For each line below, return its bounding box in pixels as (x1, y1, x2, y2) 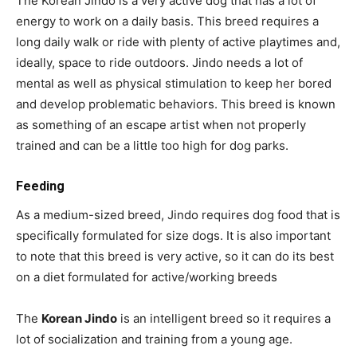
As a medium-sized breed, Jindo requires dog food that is (16, 207, 340, 223)
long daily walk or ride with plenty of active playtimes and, (16, 34, 340, 50)
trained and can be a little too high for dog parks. (16, 138, 288, 154)
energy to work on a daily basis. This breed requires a (16, 14, 319, 29)
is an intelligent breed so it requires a (117, 311, 331, 327)
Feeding (16, 178, 65, 194)
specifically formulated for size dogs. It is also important (16, 228, 331, 244)
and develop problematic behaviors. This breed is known (16, 96, 335, 112)
